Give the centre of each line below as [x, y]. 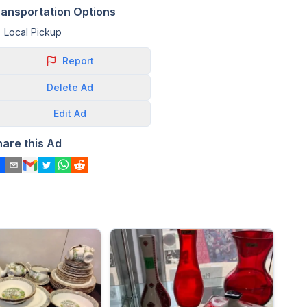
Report [78, 61]
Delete [62, 87]
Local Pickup [33, 32]
